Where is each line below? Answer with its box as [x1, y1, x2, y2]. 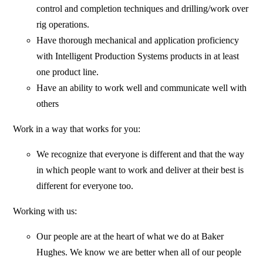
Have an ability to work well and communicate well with [36, 83, 247, 93]
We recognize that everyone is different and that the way [36, 149, 245, 160]
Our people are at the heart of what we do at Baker [36, 231, 224, 242]
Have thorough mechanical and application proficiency [36, 35, 240, 46]
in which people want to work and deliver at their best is [36, 165, 244, 176]
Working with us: [13, 206, 77, 217]
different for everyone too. [36, 181, 134, 191]
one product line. [36, 67, 99, 77]
